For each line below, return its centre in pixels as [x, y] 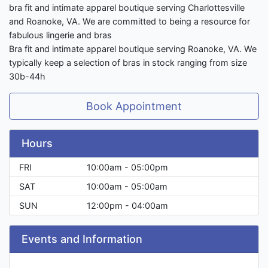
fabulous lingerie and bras [60, 35]
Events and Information [82, 239]
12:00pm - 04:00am [127, 206]
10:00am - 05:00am [127, 187]
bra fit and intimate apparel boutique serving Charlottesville [127, 8]
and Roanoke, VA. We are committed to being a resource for [130, 22]
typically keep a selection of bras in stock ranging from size [128, 63]
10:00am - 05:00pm [127, 167]
